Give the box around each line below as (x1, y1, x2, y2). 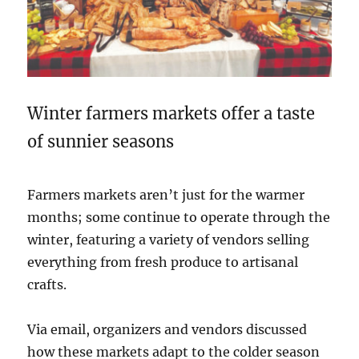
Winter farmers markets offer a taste (27, 103, 316, 124)
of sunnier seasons (27, 131, 175, 152)
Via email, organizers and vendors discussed (27, 321, 308, 338)
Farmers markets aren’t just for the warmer (27, 187, 305, 204)
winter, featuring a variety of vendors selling (27, 232, 310, 248)
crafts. (27, 276, 67, 293)
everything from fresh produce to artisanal (27, 254, 299, 271)
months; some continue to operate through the (27, 209, 331, 226)
